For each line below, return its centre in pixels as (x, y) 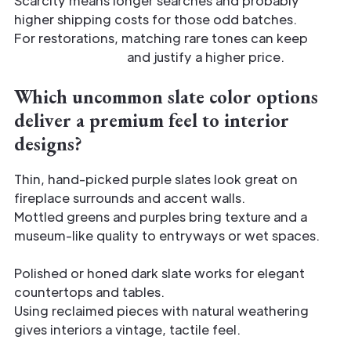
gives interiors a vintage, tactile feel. (127, 329)
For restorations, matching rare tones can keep (161, 38)
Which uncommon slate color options (166, 96)
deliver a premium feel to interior (152, 120)
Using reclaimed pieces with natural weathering (161, 310)
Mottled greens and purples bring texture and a (161, 216)
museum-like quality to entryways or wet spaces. (167, 235)
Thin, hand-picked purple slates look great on (156, 179)
